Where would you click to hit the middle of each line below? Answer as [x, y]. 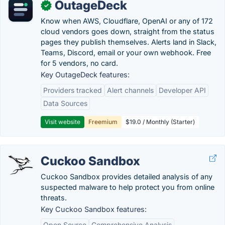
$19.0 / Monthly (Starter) [160, 122]
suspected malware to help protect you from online [128, 187]
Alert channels [130, 90]
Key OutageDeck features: [85, 75]
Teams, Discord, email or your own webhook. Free [126, 52]
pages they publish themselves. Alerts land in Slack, [129, 42]
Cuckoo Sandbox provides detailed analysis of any [127, 177]
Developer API [182, 90]
